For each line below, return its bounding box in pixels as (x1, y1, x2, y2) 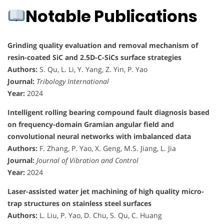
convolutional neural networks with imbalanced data (7, 131, 191, 141)
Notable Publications (25, 4, 198, 27)
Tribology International (36, 76, 109, 86)
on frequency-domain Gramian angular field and (7, 119, 174, 129)
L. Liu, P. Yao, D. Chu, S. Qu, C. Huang (37, 210, 162, 220)
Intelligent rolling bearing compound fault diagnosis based (7, 107, 209, 117)
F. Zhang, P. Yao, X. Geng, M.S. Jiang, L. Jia (37, 143, 176, 153)
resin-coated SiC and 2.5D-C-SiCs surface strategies (7, 52, 181, 62)
